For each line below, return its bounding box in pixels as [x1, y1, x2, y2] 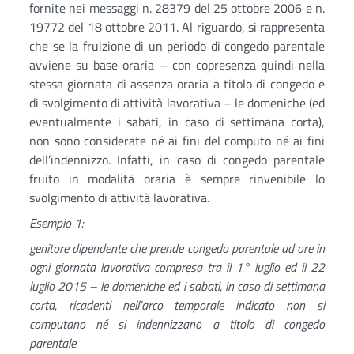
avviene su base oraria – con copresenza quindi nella [29, 55, 325, 74]
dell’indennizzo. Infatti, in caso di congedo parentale [29, 150, 325, 169]
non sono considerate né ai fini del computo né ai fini [29, 131, 325, 150]
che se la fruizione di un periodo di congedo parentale [29, 36, 325, 55]
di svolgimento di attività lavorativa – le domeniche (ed [29, 93, 325, 112]
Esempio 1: [29, 213, 84, 232]
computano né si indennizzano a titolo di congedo [29, 314, 325, 333]
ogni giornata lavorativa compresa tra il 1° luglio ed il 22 [29, 258, 325, 277]
